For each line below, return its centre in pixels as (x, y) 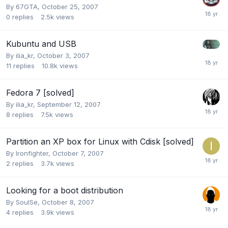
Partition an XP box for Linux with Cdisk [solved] (100, 141)
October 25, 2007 (70, 6)
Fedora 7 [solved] (40, 92)
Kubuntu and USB (41, 44)
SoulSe (27, 202)
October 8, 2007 (68, 202)
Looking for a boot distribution (65, 190)
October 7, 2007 (78, 153)
